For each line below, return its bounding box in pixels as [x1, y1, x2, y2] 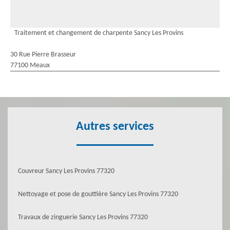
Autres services [76, 121, 154, 133]
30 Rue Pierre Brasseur [10, 51, 76, 59]
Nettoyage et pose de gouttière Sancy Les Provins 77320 [18, 190, 178, 198]
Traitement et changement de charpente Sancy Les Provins [14, 29, 183, 37]
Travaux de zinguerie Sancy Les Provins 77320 [18, 214, 148, 221]
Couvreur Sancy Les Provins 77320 [18, 167, 114, 175]
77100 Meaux [10, 62, 50, 69]
